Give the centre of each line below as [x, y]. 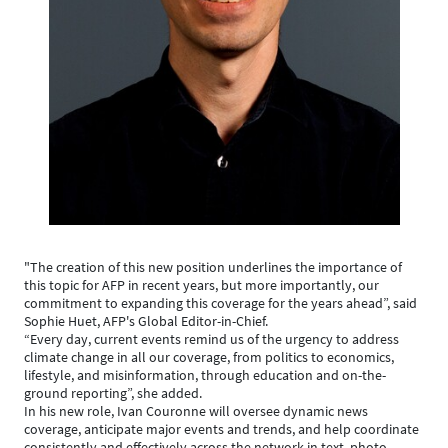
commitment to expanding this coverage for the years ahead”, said [220, 302]
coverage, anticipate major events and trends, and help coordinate [221, 428]
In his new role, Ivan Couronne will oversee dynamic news [196, 410]
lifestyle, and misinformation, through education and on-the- [205, 374]
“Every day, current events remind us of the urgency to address [211, 338]
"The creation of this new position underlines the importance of [213, 266]
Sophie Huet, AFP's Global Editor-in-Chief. [146, 320]
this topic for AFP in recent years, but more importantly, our [201, 284]
